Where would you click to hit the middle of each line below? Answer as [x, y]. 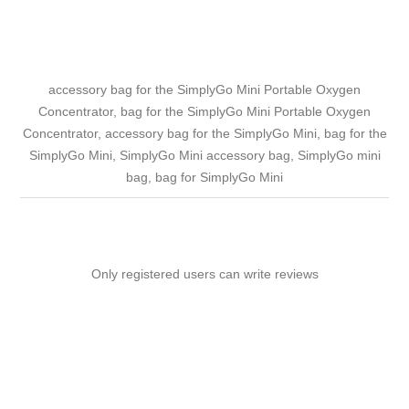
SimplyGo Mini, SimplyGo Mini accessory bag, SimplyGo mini [204, 155]
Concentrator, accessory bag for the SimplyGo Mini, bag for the [204, 133]
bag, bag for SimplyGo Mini [204, 177]
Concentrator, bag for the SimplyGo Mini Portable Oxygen [204, 111]
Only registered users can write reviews [204, 273]
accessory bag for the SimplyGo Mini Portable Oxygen [204, 89]
